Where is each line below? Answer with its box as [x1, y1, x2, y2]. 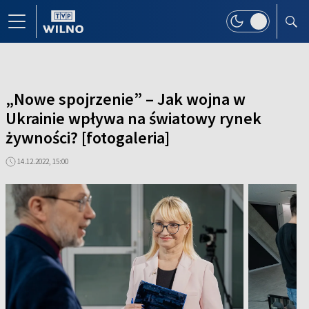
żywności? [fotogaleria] [6, 127, 170, 148]
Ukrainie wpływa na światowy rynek [6, 108, 261, 129]
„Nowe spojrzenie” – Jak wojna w [6, 88, 246, 110]
